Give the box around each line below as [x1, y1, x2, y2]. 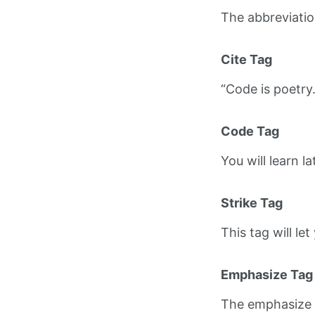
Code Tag [220, 124, 279, 139]
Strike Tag [220, 195, 283, 211]
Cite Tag [220, 52, 272, 67]
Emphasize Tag [220, 267, 313, 283]
